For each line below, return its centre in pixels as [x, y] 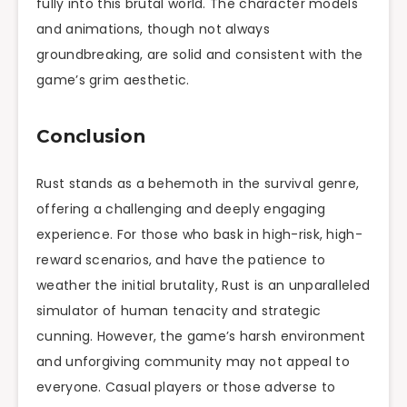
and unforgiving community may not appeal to [193, 361]
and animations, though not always [153, 29]
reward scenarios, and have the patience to [181, 259]
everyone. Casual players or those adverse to [186, 387]
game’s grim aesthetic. [113, 79]
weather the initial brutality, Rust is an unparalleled [203, 285]
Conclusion [91, 137]
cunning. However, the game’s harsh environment [201, 336]
